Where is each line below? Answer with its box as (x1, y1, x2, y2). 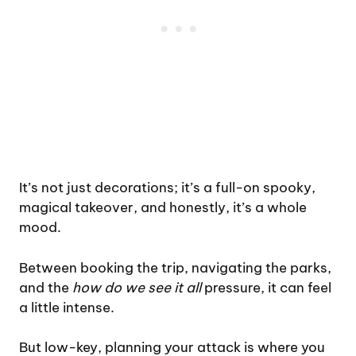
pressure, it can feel (201, 278, 331, 296)
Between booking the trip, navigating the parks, (19, 258, 331, 277)
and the (19, 278, 72, 296)
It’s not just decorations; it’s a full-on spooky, (19, 179, 315, 197)
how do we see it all (72, 278, 201, 296)
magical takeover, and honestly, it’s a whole (19, 199, 307, 217)
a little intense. (19, 298, 114, 316)
